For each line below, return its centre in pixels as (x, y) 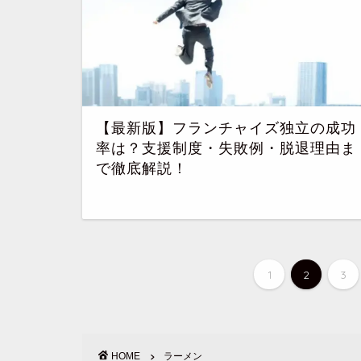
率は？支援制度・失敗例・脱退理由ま (226, 149)
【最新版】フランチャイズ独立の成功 (226, 129)
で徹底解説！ (142, 169)
